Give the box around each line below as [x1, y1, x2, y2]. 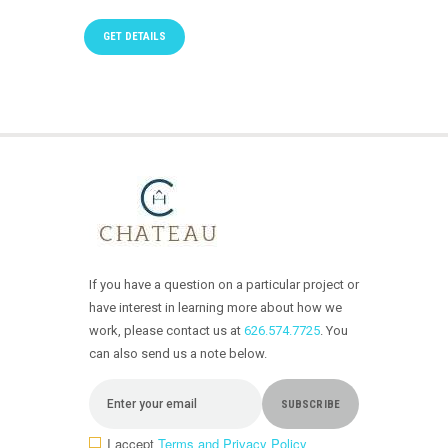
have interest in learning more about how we [89, 300, 342, 315]
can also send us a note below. [89, 346, 267, 361]
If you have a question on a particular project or [89, 277, 359, 292]
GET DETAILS [103, 29, 166, 43]
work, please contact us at [89, 323, 244, 338]
